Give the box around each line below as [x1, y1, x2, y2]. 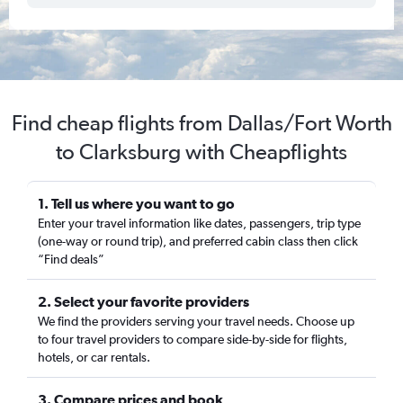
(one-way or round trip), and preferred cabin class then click [38, 234, 358, 248]
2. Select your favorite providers [38, 293, 249, 309]
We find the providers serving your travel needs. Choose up [38, 314, 354, 328]
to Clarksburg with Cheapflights [56, 139, 347, 165]
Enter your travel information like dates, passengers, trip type [38, 216, 361, 230]
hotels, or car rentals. [38, 350, 150, 364]
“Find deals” [38, 252, 104, 266]
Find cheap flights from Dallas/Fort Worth [11, 110, 392, 136]
